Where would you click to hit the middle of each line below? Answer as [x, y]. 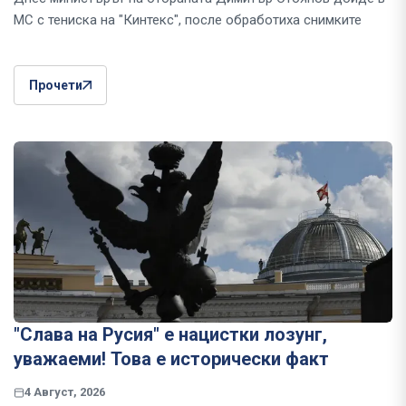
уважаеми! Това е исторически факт [171, 359]
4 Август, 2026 [65, 392]
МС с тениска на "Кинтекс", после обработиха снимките [188, 20]
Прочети [56, 86]
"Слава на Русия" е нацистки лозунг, [170, 335]
